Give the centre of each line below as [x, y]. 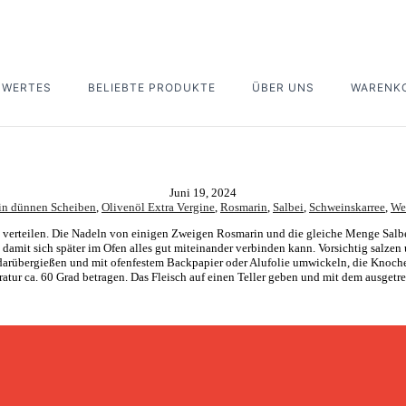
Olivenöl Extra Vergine [158, 207]
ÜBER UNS [283, 87]
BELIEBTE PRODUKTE [152, 87]
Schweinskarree [347, 207]
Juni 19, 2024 [203, 192]
